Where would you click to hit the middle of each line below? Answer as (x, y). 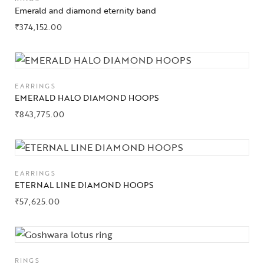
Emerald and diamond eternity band (85, 10)
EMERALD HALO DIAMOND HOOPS (87, 98)
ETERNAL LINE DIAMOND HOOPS (84, 185)
